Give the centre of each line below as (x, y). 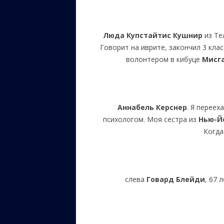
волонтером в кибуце (164, 59)
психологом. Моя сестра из (151, 119)
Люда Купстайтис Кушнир (152, 35)
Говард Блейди (175, 179)
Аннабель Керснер (152, 107)
